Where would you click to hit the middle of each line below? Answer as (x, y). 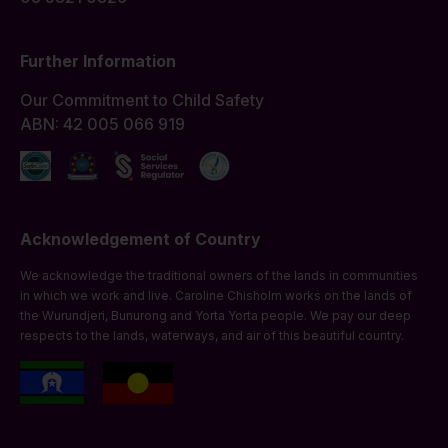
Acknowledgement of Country (140, 239)
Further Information (98, 61)
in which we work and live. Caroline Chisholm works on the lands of (216, 296)
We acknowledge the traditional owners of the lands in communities (219, 276)
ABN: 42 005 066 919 (102, 124)
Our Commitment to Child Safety (142, 100)
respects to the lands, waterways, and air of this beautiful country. (212, 336)
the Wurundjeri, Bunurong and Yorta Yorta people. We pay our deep (215, 316)
